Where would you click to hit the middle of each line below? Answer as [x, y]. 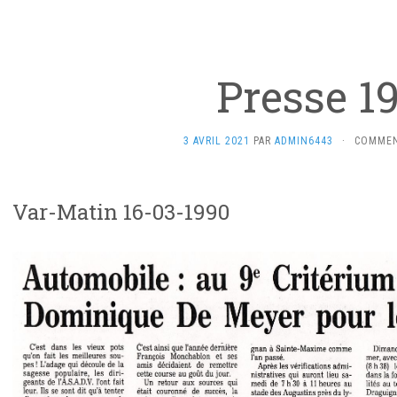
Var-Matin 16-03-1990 [121, 212]
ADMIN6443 [304, 141]
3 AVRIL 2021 [217, 141]
